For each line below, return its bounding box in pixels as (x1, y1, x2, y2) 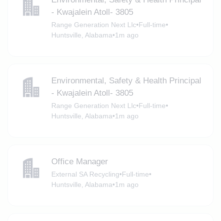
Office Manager (51, 157, 108, 167)
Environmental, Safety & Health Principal (51, 76, 201, 86)
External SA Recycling (51, 170, 119, 179)
